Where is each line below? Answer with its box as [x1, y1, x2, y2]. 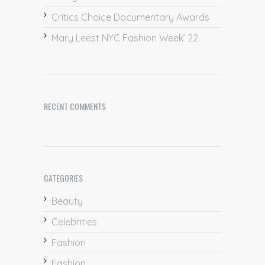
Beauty [51, 195, 83, 208]
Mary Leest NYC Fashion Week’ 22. [51, 32, 200, 44]
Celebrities [51, 216, 97, 228]
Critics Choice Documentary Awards [51, 11, 209, 24]
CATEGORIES [44, 172, 83, 185]
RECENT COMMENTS [44, 100, 106, 113]
